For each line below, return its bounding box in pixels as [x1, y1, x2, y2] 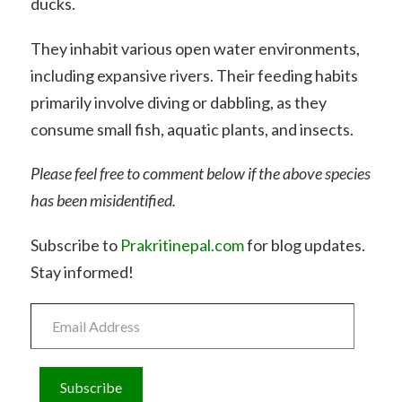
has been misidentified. [30, 190, 176, 211]
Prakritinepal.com [119, 235, 244, 256]
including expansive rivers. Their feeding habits [30, 65, 358, 85]
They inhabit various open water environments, [30, 38, 360, 58]
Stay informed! [30, 262, 134, 283]
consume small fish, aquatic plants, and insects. [30, 118, 354, 139]
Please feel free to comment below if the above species [30, 163, 371, 184]
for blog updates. [243, 235, 365, 256]
